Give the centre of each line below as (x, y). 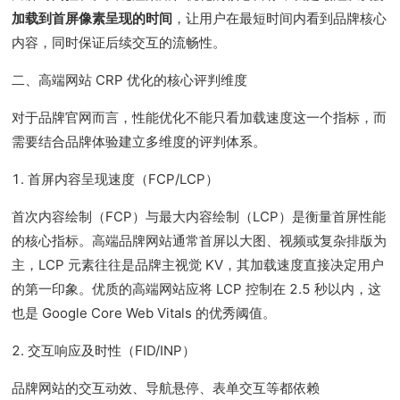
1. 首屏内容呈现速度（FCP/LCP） (116, 179)
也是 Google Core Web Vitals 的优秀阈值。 (144, 313)
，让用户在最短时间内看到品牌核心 (280, 18)
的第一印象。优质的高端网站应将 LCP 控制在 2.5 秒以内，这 (197, 289)
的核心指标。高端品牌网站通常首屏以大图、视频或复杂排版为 (200, 241)
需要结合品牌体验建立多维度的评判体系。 (139, 142)
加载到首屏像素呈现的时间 (92, 18)
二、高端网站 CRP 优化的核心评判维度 (130, 80)
